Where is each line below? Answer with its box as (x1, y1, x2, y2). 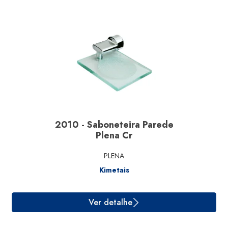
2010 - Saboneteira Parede (54, 118, 174, 131)
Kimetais (99, 165, 129, 175)
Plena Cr (96, 129, 132, 142)
